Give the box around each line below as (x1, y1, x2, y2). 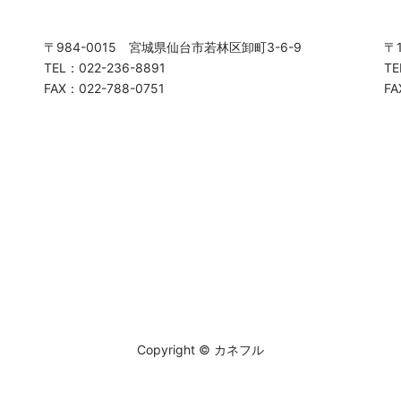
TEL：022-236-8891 (44, 59, 166, 75)
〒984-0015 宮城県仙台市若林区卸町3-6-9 (44, 38, 302, 55)
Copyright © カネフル (137, 342, 264, 358)
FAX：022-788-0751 (44, 80, 165, 96)
